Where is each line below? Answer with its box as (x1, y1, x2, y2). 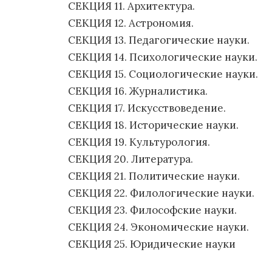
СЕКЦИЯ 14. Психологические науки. (68, 50, 257, 64)
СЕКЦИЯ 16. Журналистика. (68, 84, 208, 98)
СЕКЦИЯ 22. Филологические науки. (68, 186, 254, 200)
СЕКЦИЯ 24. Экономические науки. (68, 220, 249, 234)
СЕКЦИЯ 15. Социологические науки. (68, 67, 258, 81)
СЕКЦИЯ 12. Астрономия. (68, 16, 194, 30)
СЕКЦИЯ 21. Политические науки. (68, 169, 240, 183)
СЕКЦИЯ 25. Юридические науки (68, 237, 236, 251)
